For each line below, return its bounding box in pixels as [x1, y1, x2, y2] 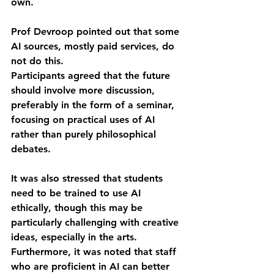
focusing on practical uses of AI [11, 114, 158, 125]
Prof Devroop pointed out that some [11, 26, 182, 37]
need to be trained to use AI [11, 187, 144, 199]
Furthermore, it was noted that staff [11, 246, 179, 257]
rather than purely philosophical [11, 128, 159, 140]
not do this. [11, 55, 64, 67]
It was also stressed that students [11, 172, 166, 184]
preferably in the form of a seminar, [11, 99, 177, 111]
